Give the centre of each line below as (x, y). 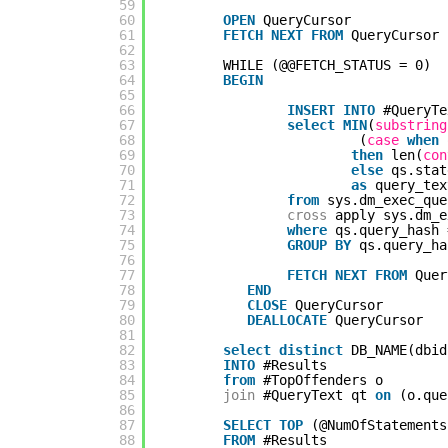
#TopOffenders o (323, 380)
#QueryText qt (319, 395)
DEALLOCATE (287, 320)
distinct (311, 350)
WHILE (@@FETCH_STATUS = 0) (327, 65)
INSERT (311, 110)
